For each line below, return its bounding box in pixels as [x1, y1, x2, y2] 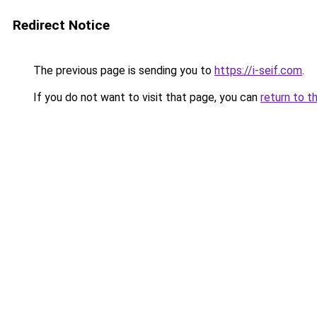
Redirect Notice [13, 17, 110, 33]
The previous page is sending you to [30, 64, 214, 77]
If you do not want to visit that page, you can [30, 91, 260, 104]
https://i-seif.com [214, 64, 302, 77]
